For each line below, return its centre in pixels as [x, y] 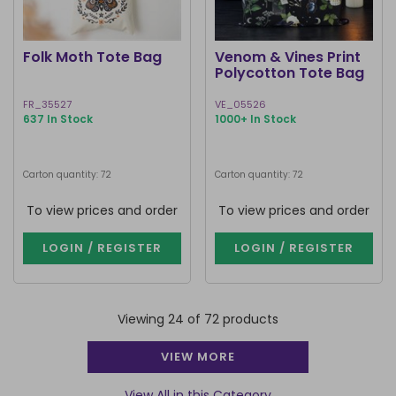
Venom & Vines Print [288, 57]
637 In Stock [58, 119]
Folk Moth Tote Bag [92, 57]
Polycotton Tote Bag [289, 73]
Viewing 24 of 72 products [198, 319]
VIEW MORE [198, 357]
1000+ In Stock [255, 119]
